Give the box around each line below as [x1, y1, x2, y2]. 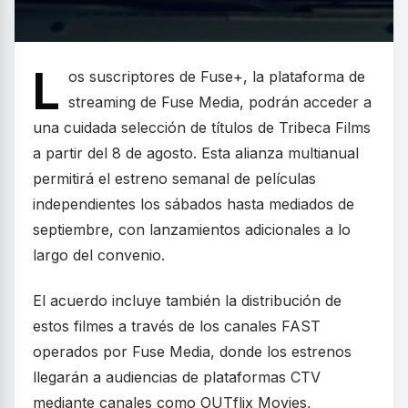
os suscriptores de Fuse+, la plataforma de [68, 67, 365, 86]
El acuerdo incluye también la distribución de [33, 291, 342, 310]
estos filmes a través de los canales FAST [33, 317, 321, 335]
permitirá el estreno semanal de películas [33, 169, 316, 188]
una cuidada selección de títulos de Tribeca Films [33, 118, 371, 137]
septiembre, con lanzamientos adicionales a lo [33, 220, 351, 239]
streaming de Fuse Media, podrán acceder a [68, 93, 372, 111]
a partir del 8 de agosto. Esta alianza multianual [33, 144, 359, 162]
